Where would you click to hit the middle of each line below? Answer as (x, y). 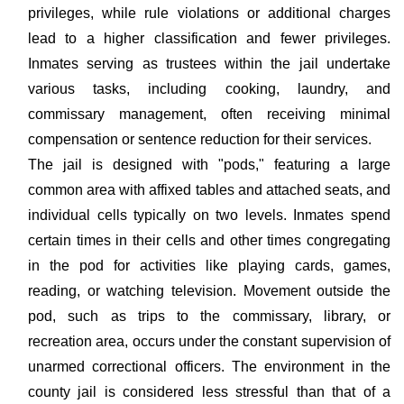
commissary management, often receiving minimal (209, 114)
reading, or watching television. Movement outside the (209, 291)
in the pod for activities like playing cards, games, (209, 266)
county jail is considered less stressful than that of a (209, 392)
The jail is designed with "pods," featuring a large (209, 165)
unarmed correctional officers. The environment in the (209, 367)
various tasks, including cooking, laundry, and (209, 89)
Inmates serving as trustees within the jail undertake (209, 64)
